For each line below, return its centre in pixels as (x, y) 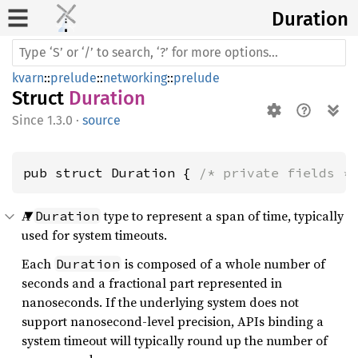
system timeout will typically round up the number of (175, 340)
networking (135, 78)
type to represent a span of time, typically (222, 216)
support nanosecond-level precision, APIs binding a (173, 321)
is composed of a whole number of (223, 264)
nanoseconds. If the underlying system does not (160, 302)
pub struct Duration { (111, 173)
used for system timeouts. (94, 235)
